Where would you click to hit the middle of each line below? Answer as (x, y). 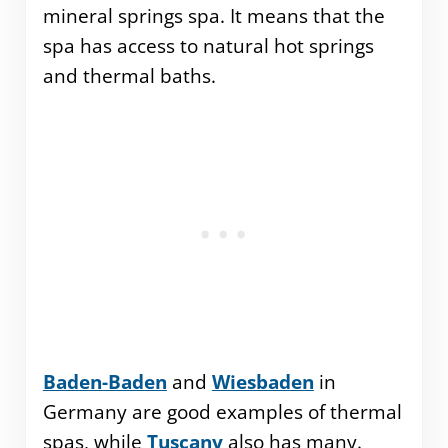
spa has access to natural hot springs (208, 46)
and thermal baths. (129, 76)
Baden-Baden (104, 382)
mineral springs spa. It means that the (213, 16)
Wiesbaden (262, 382)
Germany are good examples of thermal (222, 412)
